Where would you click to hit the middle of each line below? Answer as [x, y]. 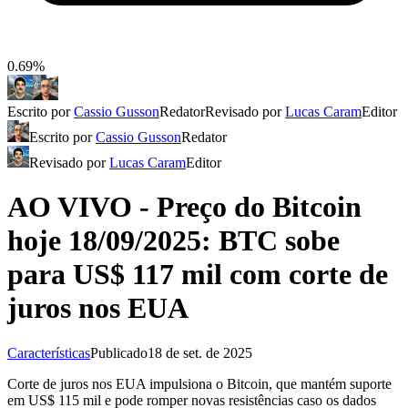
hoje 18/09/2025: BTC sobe [173, 241]
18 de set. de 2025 [200, 352]
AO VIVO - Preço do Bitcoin [184, 207]
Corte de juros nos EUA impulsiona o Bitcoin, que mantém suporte [199, 383]
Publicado [119, 352]
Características [49, 352]
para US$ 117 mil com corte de [198, 275]
